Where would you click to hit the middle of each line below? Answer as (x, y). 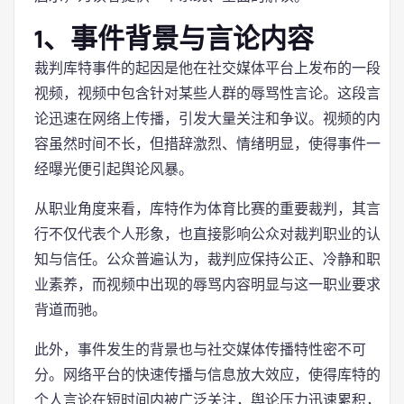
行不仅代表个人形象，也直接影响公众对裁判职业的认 (207, 234)
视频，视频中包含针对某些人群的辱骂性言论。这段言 (207, 93)
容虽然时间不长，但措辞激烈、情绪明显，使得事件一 (207, 144)
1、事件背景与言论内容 (174, 40)
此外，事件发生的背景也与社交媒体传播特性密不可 (200, 349)
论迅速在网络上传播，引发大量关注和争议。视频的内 (207, 119)
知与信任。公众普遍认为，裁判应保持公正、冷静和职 (207, 259)
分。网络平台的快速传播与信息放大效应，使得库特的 (207, 375)
